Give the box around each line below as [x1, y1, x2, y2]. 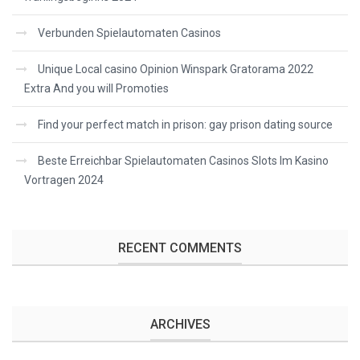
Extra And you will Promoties [24, 82, 169, 95]
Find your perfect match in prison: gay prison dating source [38, 118, 333, 131]
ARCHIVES [149, 317, 211, 332]
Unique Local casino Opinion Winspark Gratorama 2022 [38, 63, 313, 76]
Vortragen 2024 [24, 174, 104, 186]
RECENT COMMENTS [118, 240, 242, 256]
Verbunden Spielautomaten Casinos [38, 27, 221, 39]
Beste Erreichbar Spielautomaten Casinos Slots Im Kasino [38, 154, 329, 167]
